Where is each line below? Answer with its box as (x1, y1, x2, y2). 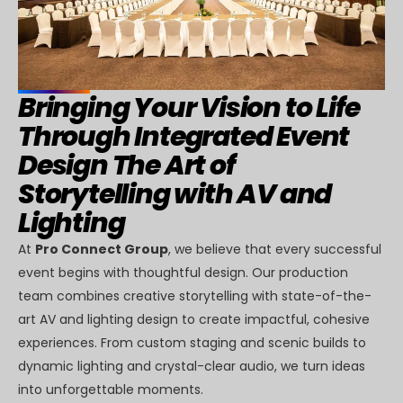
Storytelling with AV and (18, 175, 332, 213)
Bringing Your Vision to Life (18, 88, 360, 127)
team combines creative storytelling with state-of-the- (18, 286, 372, 305)
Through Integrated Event (18, 117, 350, 156)
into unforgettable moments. (18, 380, 203, 399)
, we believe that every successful (168, 239, 381, 258)
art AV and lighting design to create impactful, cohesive (18, 309, 370, 328)
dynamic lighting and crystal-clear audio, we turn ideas (18, 356, 365, 375)
